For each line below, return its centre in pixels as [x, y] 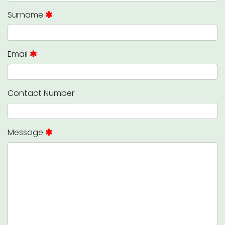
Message [25, 132]
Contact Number [41, 93]
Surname [25, 15]
